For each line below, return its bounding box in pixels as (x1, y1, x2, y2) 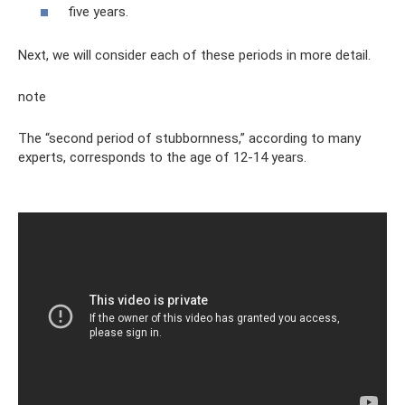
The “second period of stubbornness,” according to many (18, 130, 361, 146)
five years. (68, 4, 128, 20)
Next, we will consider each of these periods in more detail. (18, 47, 371, 63)
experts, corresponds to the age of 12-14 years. (18, 149, 306, 165)
